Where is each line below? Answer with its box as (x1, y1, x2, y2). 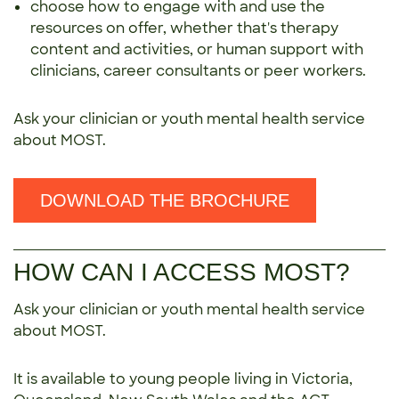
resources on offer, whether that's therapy (30, 19, 338, 38)
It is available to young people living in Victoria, (13, 370, 353, 389)
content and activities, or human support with (30, 40, 363, 60)
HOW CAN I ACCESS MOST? (13, 258, 350, 287)
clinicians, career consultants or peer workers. (30, 61, 366, 81)
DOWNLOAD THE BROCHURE (40, 191, 289, 211)
